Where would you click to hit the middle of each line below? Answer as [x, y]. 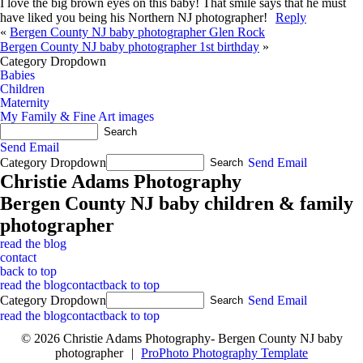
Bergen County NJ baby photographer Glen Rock [137, 32]
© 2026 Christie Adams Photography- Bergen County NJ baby [181, 338]
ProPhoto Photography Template [225, 353]
